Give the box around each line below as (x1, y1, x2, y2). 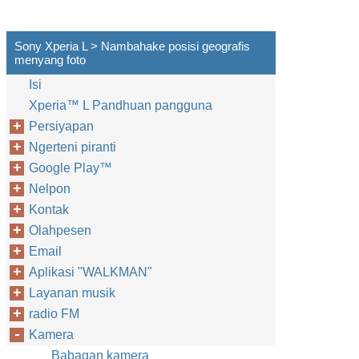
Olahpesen (29, 224, 91, 237)
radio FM (29, 307, 79, 321)
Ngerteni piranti (29, 140, 116, 154)
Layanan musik (29, 286, 115, 300)
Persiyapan (29, 119, 94, 133)
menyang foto (14, 53, 86, 67)
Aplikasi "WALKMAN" (29, 265, 152, 279)
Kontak (29, 203, 69, 216)
